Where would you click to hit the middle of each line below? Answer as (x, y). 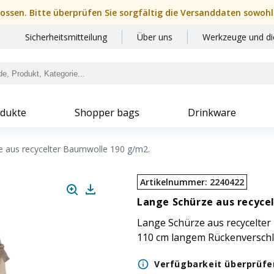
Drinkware (212, 113)
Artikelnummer (172, 182)
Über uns (155, 37)
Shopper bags (107, 113)
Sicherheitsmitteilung (66, 37)
